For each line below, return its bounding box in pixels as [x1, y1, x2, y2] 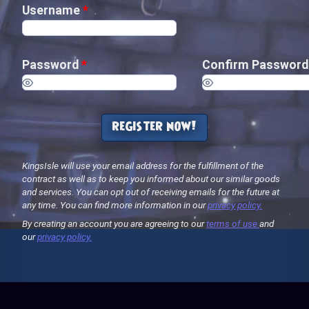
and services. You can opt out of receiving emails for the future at [22, 186, 279, 197]
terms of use [206, 218, 259, 229]
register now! [112, 121, 197, 133]
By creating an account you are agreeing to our [22, 218, 206, 229]
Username [22, 3, 83, 17]
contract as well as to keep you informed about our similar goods [22, 173, 280, 184]
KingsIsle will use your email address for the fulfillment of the [22, 160, 263, 171]
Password [22, 58, 81, 72]
